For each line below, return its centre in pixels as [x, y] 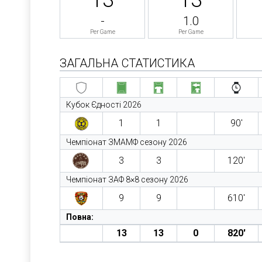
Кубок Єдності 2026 [104, 105]
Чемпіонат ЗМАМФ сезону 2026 [127, 142]
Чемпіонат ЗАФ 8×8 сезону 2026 [127, 180]
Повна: [80, 217]
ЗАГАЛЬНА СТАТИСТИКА [127, 63]
